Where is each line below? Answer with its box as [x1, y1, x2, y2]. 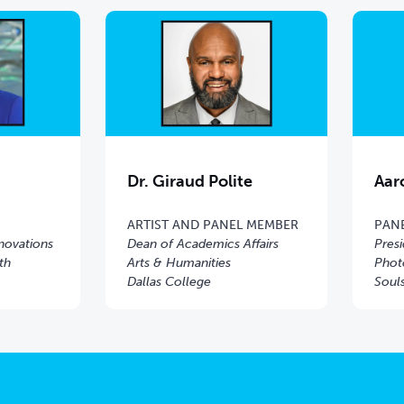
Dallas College [126, 273, 211, 289]
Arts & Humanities [126, 254, 231, 271]
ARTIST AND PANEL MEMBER [126, 216, 298, 233]
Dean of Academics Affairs [126, 235, 279, 252]
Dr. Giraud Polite [126, 170, 252, 191]
